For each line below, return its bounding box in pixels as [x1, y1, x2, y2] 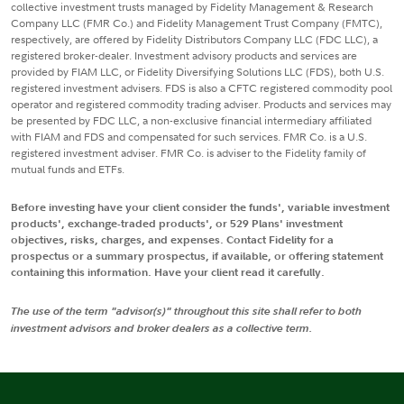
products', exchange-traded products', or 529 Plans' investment [11, 216, 343, 232]
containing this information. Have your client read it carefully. [11, 264, 325, 280]
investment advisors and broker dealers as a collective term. [11, 320, 313, 335]
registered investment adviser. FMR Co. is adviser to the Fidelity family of [11, 145, 366, 161]
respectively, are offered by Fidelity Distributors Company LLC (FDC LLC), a [11, 32, 378, 48]
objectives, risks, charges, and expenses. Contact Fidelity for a [11, 232, 334, 248]
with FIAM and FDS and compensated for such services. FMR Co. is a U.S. [11, 129, 367, 145]
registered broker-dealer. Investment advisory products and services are [11, 48, 357, 64]
